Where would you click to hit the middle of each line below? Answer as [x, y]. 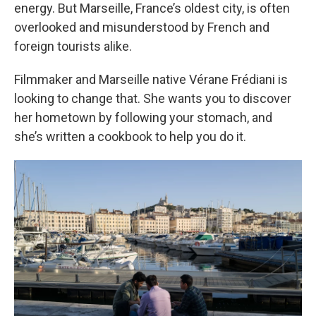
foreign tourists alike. [73, 46]
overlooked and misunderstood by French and [142, 27]
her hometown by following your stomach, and [143, 117]
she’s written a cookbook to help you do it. [130, 136]
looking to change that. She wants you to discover [153, 98]
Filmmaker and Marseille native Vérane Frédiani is [151, 79]
